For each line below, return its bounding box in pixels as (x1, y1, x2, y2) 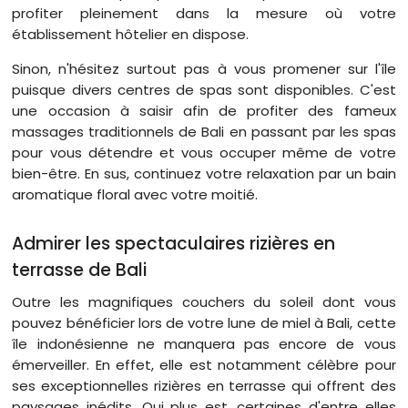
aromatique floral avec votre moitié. (12, 184, 259, 204)
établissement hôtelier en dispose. (12, 24, 250, 44)
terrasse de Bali (12, 258, 148, 283)
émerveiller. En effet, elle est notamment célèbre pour (12, 355, 396, 375)
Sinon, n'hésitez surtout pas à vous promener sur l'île (12, 58, 396, 78)
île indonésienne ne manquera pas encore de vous (12, 334, 396, 354)
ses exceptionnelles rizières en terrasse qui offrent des (12, 376, 396, 396)
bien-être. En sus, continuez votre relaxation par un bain (12, 163, 396, 183)
